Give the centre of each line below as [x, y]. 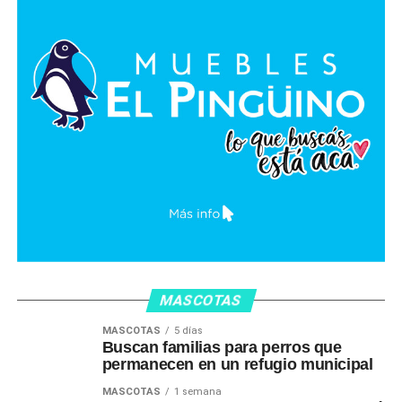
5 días [188, 330]
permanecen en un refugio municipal [237, 364]
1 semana [197, 391]
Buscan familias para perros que [222, 347]
